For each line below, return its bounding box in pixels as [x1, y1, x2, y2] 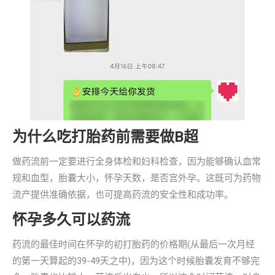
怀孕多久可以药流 [12, 211, 130, 228]
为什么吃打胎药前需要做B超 [12, 128, 198, 145]
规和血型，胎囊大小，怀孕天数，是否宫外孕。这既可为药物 [12, 172, 261, 184]
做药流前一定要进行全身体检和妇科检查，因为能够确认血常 [12, 156, 261, 167]
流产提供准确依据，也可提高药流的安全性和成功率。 [12, 189, 233, 200]
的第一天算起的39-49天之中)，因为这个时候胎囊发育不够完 [12, 255, 260, 266]
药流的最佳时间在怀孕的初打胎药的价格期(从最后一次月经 [12, 239, 255, 250]
